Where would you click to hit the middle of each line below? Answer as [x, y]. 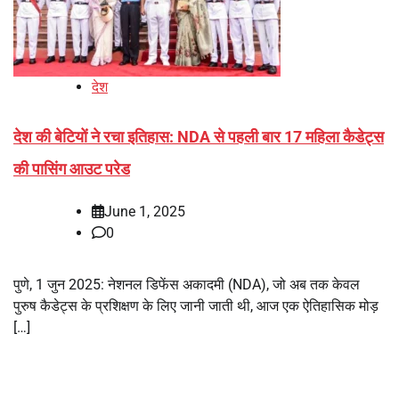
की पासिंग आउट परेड [72, 169]
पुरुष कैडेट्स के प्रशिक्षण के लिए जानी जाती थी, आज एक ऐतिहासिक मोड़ [196, 306]
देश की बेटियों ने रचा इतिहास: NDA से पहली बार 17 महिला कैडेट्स [199, 137]
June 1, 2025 [145, 212]
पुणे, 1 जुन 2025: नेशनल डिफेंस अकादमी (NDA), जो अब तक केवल [187, 285]
